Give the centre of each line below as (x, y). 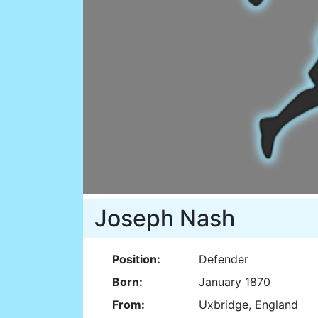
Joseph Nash (165, 219)
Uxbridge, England (248, 305)
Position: (136, 259)
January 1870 (234, 282)
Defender (223, 259)
